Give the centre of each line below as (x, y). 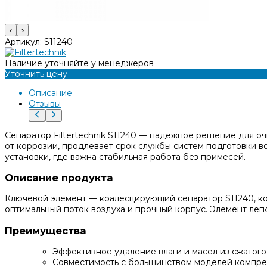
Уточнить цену (36, 74)
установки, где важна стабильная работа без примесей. (125, 156)
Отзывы (45, 103)
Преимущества (46, 230)
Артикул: (24, 41)
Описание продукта (59, 177)
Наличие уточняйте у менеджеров (79, 63)
